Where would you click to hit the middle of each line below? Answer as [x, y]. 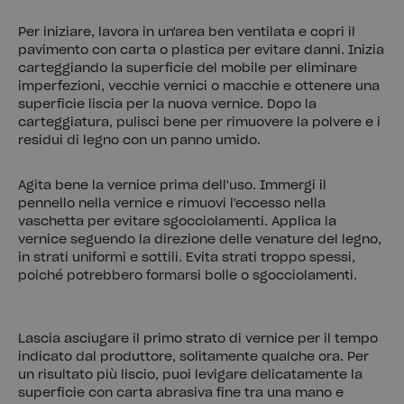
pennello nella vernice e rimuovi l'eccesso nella [172, 204]
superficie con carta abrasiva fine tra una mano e [181, 394]
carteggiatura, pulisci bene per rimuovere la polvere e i [199, 123]
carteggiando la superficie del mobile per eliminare [188, 69]
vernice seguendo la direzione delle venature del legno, [200, 240]
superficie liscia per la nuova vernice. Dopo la [167, 105]
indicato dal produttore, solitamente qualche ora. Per [193, 358]
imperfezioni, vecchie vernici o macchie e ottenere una [199, 87]
